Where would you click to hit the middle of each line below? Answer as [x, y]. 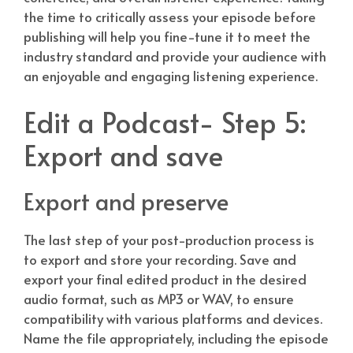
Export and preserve [126, 201]
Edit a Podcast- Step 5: [165, 122]
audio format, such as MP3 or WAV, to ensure [159, 299]
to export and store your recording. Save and [160, 260]
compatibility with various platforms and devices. [173, 319]
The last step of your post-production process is [169, 240]
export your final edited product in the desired [165, 279]
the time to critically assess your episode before [170, 16]
